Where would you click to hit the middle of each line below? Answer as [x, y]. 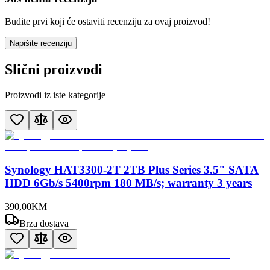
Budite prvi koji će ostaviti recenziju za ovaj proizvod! [108, 22]
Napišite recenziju [41, 43]
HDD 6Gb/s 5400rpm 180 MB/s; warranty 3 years [128, 183]
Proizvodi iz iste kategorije [55, 95]
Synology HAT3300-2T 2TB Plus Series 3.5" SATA [132, 169]
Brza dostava [44, 223]
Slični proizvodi [54, 70]
